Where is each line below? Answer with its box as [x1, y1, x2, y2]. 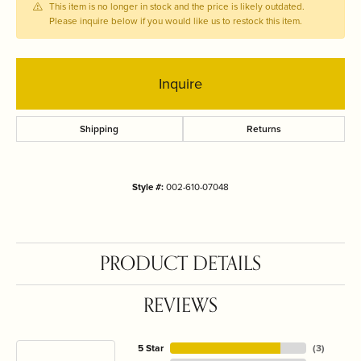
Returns [246, 122, 281, 136]
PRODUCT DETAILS [100, 248, 261, 280]
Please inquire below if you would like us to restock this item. [49, 14, 302, 28]
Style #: [132, 180, 164, 194]
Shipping [80, 122, 119, 136]
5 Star [137, 341, 164, 355]
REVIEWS [143, 290, 218, 322]
